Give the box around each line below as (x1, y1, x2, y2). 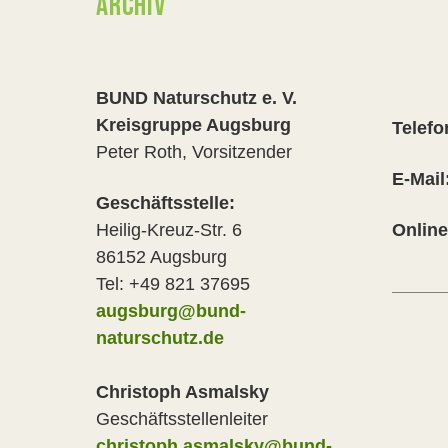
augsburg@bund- (96, 301, 246, 321)
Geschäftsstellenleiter (96, 409, 268, 429)
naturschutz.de (96, 328, 224, 348)
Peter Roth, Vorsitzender (96, 142, 292, 162)
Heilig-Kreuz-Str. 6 (96, 220, 247, 240)
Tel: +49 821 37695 (96, 274, 250, 294)
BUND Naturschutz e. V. (96, 88, 302, 108)
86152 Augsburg (96, 247, 227, 267)
